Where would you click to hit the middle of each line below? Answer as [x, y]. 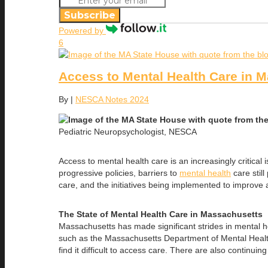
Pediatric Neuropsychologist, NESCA [128, 131]
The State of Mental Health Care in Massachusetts [161, 214]
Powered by [82, 30]
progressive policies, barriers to [119, 173]
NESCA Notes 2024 [112, 99]
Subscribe [90, 15]
